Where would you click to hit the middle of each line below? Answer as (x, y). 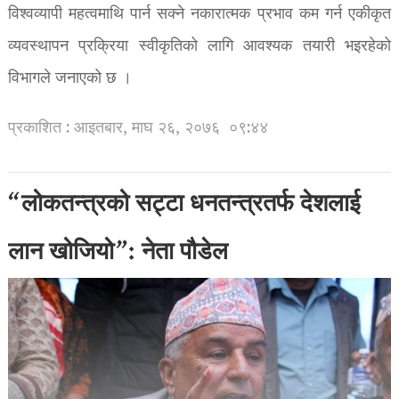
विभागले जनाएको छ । (69, 78)
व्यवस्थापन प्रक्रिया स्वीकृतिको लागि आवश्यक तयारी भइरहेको (199, 46)
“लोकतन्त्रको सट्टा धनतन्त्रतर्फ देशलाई (184, 205)
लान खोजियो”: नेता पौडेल (118, 253)
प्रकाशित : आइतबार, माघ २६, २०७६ (114, 128)
